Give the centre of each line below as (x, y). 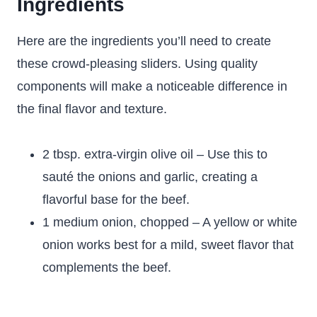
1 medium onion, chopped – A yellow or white (170, 222)
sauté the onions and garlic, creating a (150, 177)
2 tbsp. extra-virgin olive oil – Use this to (155, 154)
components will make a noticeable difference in (152, 86)
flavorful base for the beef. (116, 200)
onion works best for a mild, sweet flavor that (168, 245)
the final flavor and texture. (92, 109)
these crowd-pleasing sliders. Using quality (137, 64)
